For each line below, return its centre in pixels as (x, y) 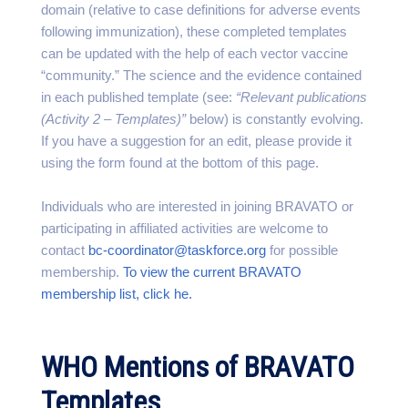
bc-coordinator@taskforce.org (177, 250)
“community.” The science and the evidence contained (201, 75)
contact (65, 250)
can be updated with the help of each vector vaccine (194, 53)
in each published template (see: (138, 97)
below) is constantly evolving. (276, 119)
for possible (302, 250)
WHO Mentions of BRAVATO (198, 367)
